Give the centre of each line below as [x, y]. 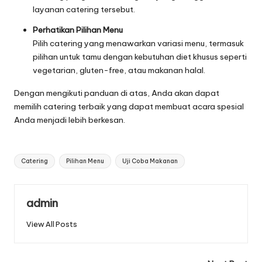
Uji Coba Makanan [150, 161]
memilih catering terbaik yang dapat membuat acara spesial [129, 106]
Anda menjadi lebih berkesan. [70, 120]
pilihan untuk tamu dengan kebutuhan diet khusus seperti [140, 56]
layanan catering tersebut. [84, 9]
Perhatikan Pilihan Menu [78, 30]
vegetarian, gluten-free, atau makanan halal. [119, 70]
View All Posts [52, 224]
